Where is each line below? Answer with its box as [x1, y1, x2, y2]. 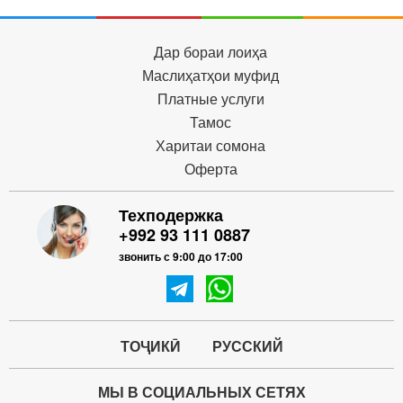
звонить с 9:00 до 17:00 [119, 248, 243, 265]
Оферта [184, 162, 237, 178]
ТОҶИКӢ [120, 339, 181, 355]
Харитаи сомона [156, 139, 265, 155]
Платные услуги [157, 92, 264, 108]
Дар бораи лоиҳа [154, 45, 267, 61]
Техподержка [119, 203, 223, 228]
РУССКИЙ [211, 339, 283, 355]
